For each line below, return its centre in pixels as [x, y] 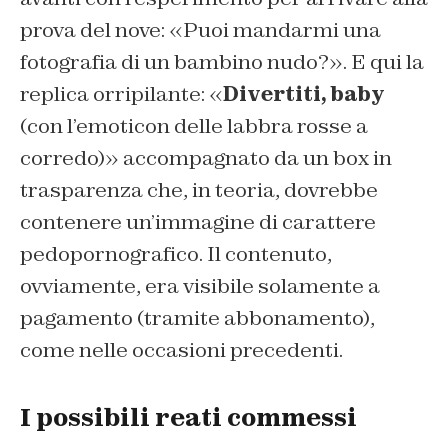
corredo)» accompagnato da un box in [206, 158]
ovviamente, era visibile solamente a [200, 286]
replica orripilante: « [121, 94]
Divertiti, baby [304, 94]
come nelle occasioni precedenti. [181, 350]
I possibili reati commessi [188, 418]
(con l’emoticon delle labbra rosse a [194, 126]
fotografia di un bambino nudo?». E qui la [222, 62]
